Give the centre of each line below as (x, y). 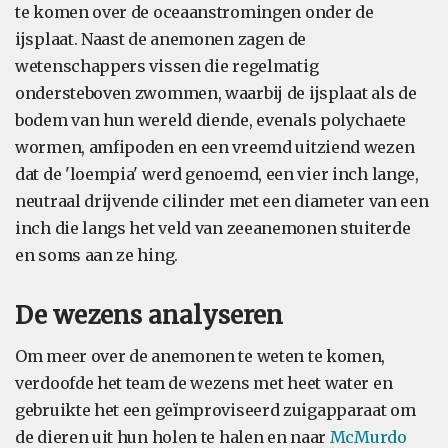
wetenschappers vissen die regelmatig (167, 66)
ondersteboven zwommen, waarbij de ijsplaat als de (216, 93)
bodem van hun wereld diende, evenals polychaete (210, 120)
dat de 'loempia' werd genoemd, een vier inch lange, (217, 174)
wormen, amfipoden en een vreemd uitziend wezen (215, 147)
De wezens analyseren (149, 315)
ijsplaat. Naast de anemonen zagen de (161, 39)
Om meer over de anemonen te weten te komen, (200, 356)
